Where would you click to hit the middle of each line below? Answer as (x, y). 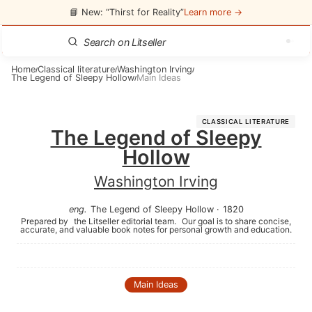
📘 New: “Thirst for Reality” (127, 12)
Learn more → (213, 12)
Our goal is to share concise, (235, 221)
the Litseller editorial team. (125, 221)
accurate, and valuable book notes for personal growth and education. (156, 229)
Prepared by (46, 221)
